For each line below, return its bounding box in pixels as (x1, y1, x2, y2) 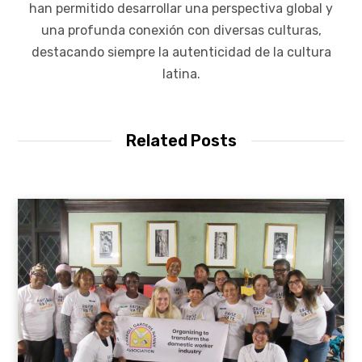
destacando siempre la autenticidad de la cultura (31, 44, 331, 61)
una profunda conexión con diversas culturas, (40, 23, 322, 39)
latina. (162, 66, 200, 82)
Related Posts (125, 131, 237, 151)
